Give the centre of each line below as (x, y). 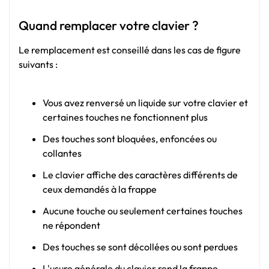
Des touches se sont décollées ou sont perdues (140, 246)
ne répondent (71, 225)
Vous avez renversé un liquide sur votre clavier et (145, 102)
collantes (62, 153)
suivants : (38, 65)
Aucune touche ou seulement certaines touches (143, 210)
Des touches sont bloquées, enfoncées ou (130, 138)
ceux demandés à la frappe (100, 189)
